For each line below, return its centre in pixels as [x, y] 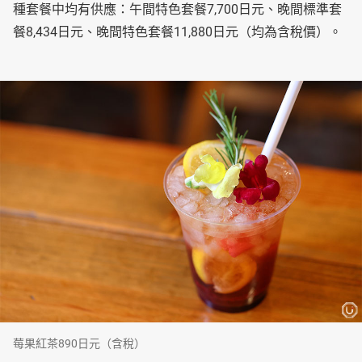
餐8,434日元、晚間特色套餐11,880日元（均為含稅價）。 [177, 32]
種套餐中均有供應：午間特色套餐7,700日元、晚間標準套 [177, 10]
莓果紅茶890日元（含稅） [79, 344]
